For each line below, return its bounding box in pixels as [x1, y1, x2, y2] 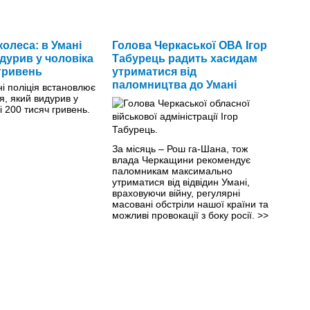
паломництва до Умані [111, 78, 237, 91]
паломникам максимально [111, 165, 232, 176]
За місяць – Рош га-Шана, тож [111, 143, 248, 154]
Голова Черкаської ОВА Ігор [111, 39, 267, 51]
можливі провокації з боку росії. [111, 209, 257, 221]
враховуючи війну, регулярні [111, 187, 240, 199]
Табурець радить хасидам [111, 52, 257, 64]
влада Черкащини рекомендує [111, 154, 250, 165]
